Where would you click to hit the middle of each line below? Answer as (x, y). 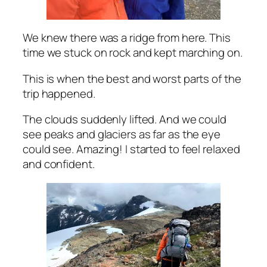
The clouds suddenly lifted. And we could (125, 119)
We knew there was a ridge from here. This (127, 38)
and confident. (59, 164)
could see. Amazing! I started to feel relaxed (131, 149)
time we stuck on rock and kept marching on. (133, 53)
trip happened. (59, 93)
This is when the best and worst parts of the (132, 78)
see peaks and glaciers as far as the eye (122, 134)
